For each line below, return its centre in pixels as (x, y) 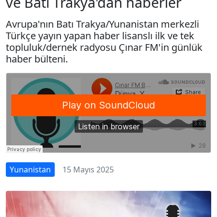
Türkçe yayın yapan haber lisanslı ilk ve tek (100, 35)
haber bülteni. (37, 59)
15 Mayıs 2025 (88, 169)
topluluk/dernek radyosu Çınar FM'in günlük (104, 47)
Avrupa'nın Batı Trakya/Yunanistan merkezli (102, 24)
